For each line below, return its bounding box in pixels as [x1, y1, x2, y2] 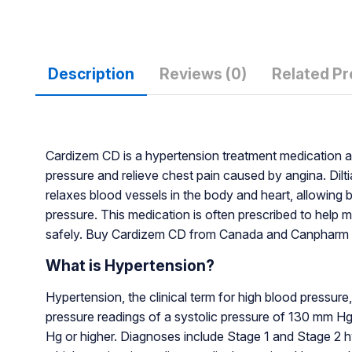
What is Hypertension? [45, 256, 214, 276]
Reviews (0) [159, 64, 247, 84]
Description [47, 64, 134, 84]
